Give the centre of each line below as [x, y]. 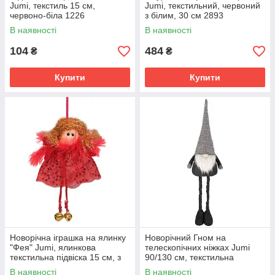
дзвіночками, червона [53, 267]
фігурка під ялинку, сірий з [198, 267]
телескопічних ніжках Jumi [197, 247]
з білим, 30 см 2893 [184, 15]
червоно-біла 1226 [47, 15]
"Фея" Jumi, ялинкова [53, 247]
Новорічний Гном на [185, 238]
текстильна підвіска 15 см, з [65, 257]
